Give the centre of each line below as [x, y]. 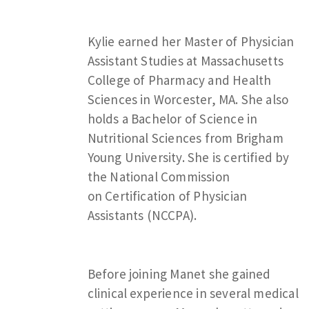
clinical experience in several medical [193, 293]
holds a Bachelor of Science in [172, 118]
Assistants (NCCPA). [142, 215]
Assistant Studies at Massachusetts [186, 60]
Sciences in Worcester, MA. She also [188, 99]
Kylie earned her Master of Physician [191, 41]
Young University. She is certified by [188, 157]
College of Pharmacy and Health [179, 80]
